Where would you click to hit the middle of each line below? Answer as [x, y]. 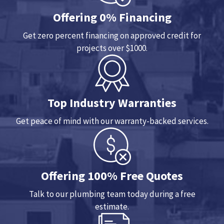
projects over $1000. [112, 48]
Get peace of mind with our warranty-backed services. [112, 121]
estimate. [112, 206]
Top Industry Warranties [112, 102]
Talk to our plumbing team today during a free [112, 194]
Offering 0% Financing [112, 17]
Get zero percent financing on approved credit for [112, 35]
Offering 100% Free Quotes [112, 175]
